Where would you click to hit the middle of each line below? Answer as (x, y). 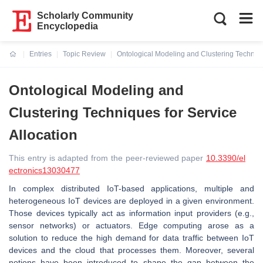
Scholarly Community (85, 16)
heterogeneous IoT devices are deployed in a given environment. (131, 201)
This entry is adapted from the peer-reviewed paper (107, 158)
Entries (41, 54)
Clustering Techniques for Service (123, 112)
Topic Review (84, 54)
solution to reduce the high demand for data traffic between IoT (131, 238)
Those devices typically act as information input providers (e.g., (131, 213)
